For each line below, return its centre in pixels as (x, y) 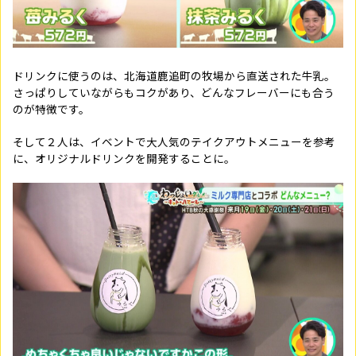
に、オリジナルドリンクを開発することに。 (124, 158)
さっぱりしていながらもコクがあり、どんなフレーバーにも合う (174, 92)
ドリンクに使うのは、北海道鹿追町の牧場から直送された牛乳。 (174, 75)
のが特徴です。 (51, 109)
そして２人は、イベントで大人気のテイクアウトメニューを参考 (174, 141)
